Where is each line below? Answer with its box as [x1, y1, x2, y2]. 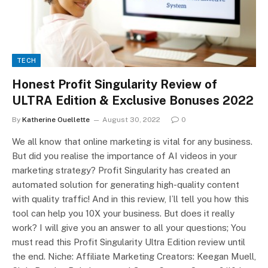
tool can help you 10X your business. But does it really [12, 208, 234, 219]
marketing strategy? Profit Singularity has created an [12, 165, 230, 176]
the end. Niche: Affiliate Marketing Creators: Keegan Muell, [12, 251, 256, 262]
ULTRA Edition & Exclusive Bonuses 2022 [12, 93, 254, 108]
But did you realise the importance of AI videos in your [12, 151, 237, 162]
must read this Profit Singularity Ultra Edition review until [12, 237, 245, 248]
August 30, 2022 [102, 115, 160, 124]
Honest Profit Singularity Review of [12, 77, 217, 92]
